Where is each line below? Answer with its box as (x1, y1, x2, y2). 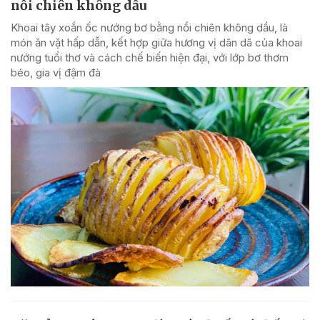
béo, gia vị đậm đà (11, 66, 101, 80)
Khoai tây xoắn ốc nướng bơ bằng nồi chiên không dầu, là (11, 21, 288, 35)
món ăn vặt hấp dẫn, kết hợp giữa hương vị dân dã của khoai (11, 36, 302, 50)
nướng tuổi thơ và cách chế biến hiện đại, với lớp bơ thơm (11, 51, 289, 65)
